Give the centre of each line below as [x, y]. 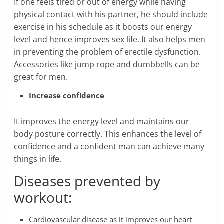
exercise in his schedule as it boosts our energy [103, 27]
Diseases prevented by [87, 181]
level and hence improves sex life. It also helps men [110, 39]
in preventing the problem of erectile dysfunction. [108, 52]
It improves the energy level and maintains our [102, 121]
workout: [43, 197]
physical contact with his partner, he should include [111, 14]
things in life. [38, 159]
